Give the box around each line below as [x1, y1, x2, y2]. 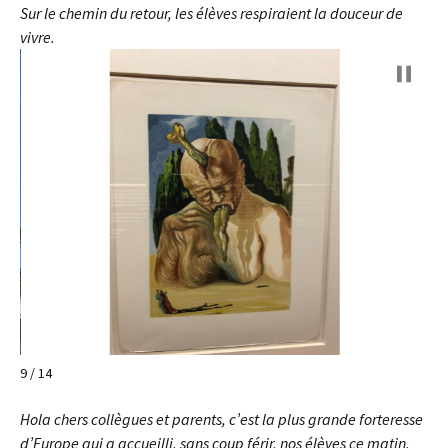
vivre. [20, 27, 55, 47]
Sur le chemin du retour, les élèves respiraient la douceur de [20, 3, 403, 23]
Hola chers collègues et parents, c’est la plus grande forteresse [20, 409, 423, 429]
